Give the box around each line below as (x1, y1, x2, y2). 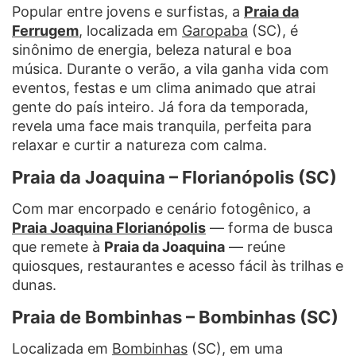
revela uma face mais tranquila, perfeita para (12, 117, 311, 134)
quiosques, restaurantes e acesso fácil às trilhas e (12, 257, 343, 274)
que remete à (12, 238, 104, 255)
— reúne (225, 238, 285, 255)
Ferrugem (12, 21, 79, 39)
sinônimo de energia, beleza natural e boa (12, 41, 292, 58)
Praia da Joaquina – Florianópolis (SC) (12, 166, 337, 188)
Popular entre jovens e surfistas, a (12, 2, 244, 20)
